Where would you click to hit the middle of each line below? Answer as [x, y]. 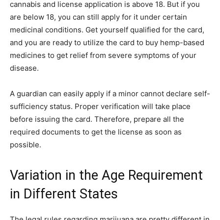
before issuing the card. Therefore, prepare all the [97, 119]
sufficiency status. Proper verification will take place [100, 106]
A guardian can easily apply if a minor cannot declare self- [110, 93]
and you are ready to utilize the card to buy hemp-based [107, 42]
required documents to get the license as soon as [96, 132]
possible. [26, 144]
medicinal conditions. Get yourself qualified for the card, [107, 29]
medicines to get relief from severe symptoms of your [103, 55]
